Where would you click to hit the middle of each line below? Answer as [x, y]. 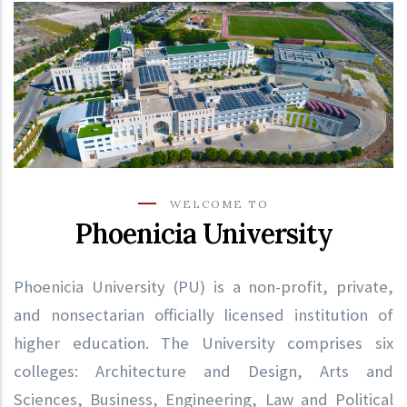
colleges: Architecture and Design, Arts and [203, 371]
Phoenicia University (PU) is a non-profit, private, [203, 286]
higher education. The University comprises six [203, 342]
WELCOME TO [219, 203]
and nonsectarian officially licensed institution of [203, 314]
